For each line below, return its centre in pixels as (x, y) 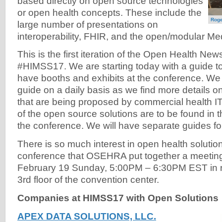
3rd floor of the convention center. (89, 180)
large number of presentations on (88, 24)
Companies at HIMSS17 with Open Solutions (118, 198)
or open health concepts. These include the (110, 12)
